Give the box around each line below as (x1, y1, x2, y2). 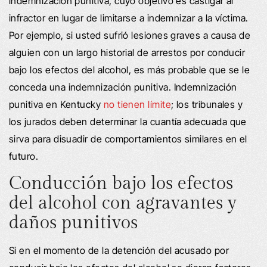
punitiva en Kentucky (9, 98, 104, 110)
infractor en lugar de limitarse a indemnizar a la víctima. (9, 11, 249, 24)
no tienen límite (103, 98, 172, 110)
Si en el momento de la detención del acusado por (9, 244, 229, 256)
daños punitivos (9, 212, 138, 234)
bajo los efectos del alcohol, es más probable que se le (9, 63, 250, 76)
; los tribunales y (171, 98, 243, 110)
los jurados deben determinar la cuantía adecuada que (9, 115, 247, 128)
